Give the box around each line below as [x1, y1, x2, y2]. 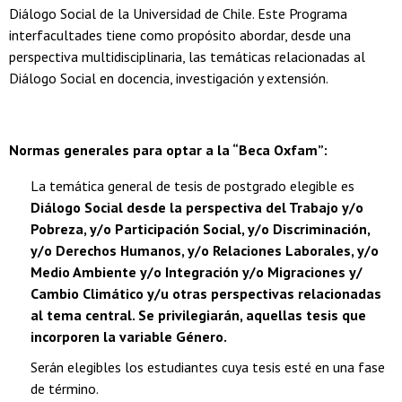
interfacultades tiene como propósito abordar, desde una [9, 26, 351, 45]
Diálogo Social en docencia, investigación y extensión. [9, 69, 328, 88]
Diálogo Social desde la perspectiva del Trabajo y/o [31, 198, 363, 217]
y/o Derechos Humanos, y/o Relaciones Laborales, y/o [31, 241, 379, 260]
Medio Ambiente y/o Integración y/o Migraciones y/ [31, 263, 363, 282]
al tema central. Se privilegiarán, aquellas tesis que [31, 306, 366, 325]
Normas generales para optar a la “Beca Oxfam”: [9, 141, 328, 160]
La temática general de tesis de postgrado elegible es [31, 177, 354, 196]
